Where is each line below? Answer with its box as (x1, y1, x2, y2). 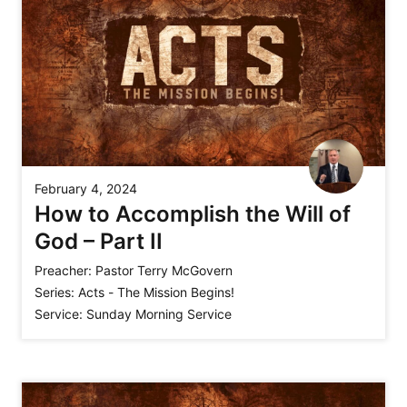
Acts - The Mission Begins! (78, 284, 234, 301)
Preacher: (35, 263, 92, 279)
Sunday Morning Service (86, 306, 232, 323)
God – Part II (35, 228, 163, 255)
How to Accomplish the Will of (35, 201, 351, 228)
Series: (35, 284, 74, 301)
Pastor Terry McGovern (95, 263, 233, 279)
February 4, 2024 (35, 181, 137, 197)
